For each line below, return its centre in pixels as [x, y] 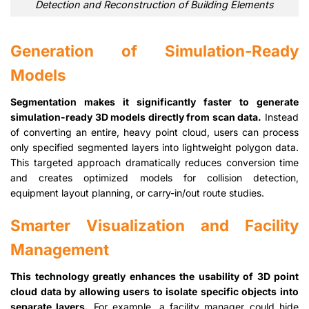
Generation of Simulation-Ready [154, 50]
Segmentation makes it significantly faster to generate [154, 101]
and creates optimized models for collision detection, [154, 177]
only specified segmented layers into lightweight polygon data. [154, 147]
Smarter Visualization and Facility [154, 226]
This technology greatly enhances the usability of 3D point [154, 277]
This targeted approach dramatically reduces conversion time [154, 162]
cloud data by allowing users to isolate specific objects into [154, 292]
